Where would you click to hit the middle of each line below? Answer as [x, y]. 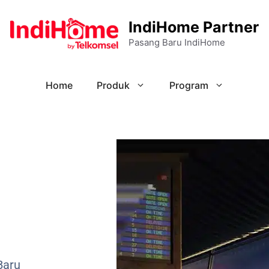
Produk [113, 85]
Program [189, 85]
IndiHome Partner [194, 27]
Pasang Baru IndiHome [177, 42]
